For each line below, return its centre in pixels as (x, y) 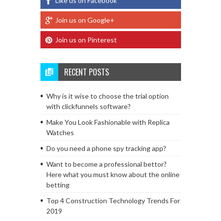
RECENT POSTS (86, 72)
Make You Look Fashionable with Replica (108, 122)
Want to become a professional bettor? (106, 164)
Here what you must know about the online (113, 174)
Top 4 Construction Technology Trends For (113, 200)
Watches (60, 132)
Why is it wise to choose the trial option (107, 96)
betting (58, 184)
